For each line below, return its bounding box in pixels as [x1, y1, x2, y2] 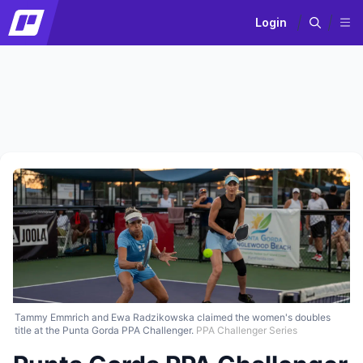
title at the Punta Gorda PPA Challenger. [15, 324, 194, 337]
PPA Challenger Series [196, 324, 297, 337]
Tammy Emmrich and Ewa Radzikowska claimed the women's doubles [15, 311, 331, 324]
